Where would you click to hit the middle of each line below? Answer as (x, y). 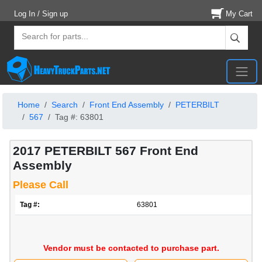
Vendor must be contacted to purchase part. (131, 248)
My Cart (239, 14)
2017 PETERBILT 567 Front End (106, 151)
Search (65, 105)
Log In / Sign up (41, 14)
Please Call (41, 185)
